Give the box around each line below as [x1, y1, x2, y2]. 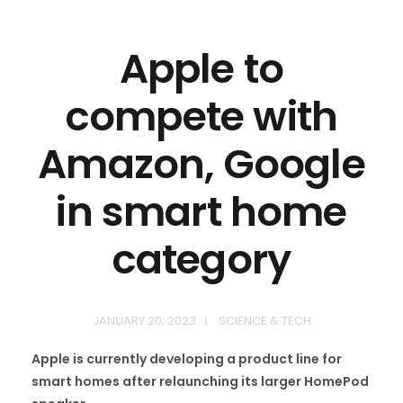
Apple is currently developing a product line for [31, 350, 342, 369]
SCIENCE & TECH [218, 311, 311, 329]
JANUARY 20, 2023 [92, 311, 196, 329]
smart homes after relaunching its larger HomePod [31, 372, 369, 391]
